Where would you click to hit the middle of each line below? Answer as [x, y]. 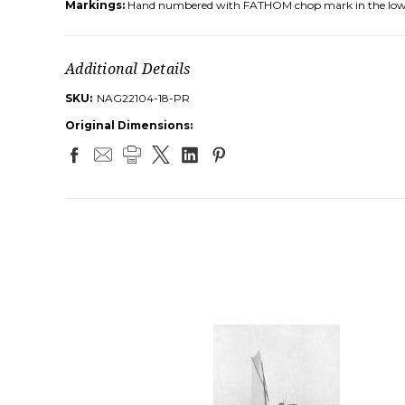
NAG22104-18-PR [143, 99]
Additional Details [128, 69]
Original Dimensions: [129, 126]
